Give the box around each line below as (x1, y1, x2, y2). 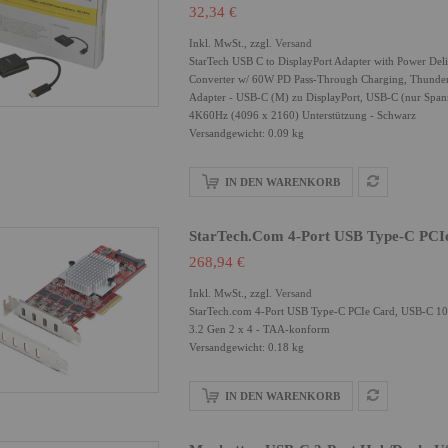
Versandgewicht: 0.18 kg (189, 341, 304, 353)
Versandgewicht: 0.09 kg (189, 127, 304, 139)
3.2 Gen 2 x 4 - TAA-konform (189, 323, 330, 335)
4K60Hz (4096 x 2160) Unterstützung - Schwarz (189, 109, 416, 121)
